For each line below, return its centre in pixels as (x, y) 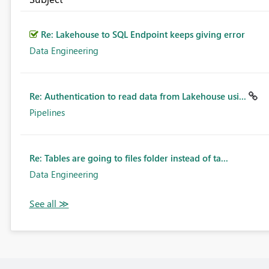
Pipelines (47, 113)
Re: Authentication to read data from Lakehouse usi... (139, 96)
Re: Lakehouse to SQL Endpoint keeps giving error (143, 35)
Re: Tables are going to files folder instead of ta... (128, 158)
